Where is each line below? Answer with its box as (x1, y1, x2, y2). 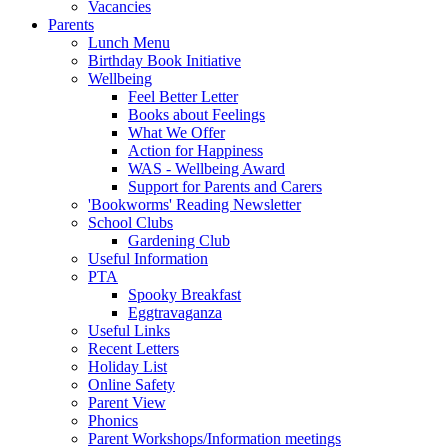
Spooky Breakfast (128, 285, 241, 303)
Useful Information (88, 249, 208, 267)
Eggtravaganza (128, 303, 222, 321)
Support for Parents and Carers (128, 177, 322, 195)
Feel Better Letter (128, 87, 238, 105)
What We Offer (128, 123, 225, 141)
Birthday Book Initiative (88, 51, 241, 69)
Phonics (88, 411, 138, 429)
